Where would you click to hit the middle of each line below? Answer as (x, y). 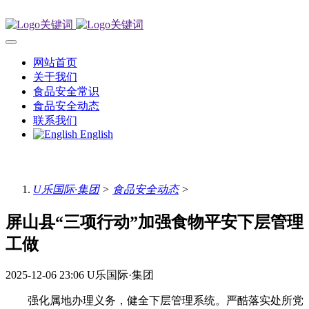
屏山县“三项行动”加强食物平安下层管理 (154, 222)
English (97, 134)
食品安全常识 (66, 91)
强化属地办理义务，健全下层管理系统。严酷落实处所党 (154, 301)
